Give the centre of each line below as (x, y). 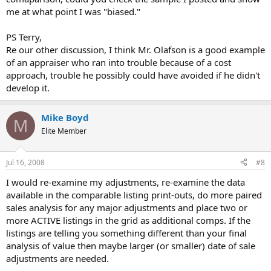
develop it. (28, 88)
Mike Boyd (65, 117)
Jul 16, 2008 (25, 162)
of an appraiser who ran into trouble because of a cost (119, 62)
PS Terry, (24, 37)
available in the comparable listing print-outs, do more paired (134, 194)
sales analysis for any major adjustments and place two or (127, 207)
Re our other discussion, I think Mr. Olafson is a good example (135, 50)
